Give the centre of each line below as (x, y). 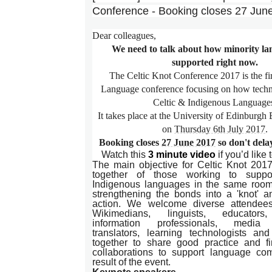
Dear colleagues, (124, 36)
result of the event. (131, 262)
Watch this (124, 155)
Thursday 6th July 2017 (220, 129)
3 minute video (182, 155)
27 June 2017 (188, 143)
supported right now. (215, 63)
